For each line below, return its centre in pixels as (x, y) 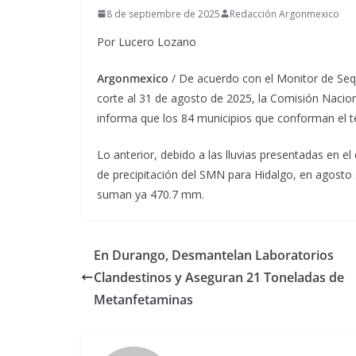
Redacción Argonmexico (284, 14)
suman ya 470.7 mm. (151, 194)
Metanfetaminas (143, 299)
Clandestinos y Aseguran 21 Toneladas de (219, 277)
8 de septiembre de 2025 (163, 14)
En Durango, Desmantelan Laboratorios (214, 255)
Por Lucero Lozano (147, 41)
